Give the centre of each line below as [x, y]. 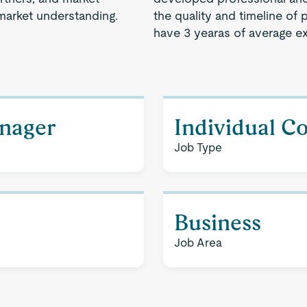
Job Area [198, 243]
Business [218, 222]
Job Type [198, 147]
